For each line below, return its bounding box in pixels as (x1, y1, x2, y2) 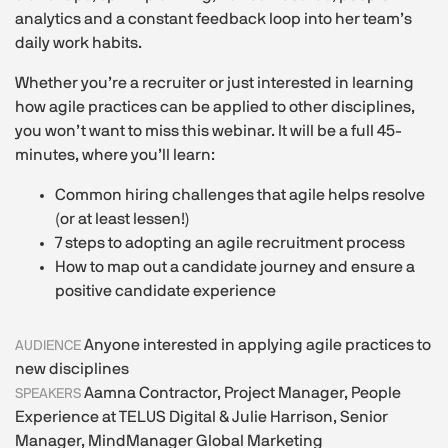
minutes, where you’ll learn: (15, 147, 215, 164)
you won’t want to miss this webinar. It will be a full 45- (15, 123, 402, 140)
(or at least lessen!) (55, 211, 190, 228)
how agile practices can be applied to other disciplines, (15, 99, 415, 116)
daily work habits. (15, 35, 142, 52)
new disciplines (15, 361, 129, 378)
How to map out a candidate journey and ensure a (55, 259, 415, 276)
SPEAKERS (15, 387, 84, 402)
